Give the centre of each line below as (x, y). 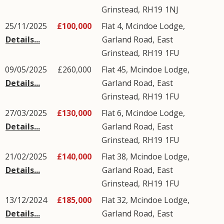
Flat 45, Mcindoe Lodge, (145, 69)
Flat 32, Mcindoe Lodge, (145, 200)
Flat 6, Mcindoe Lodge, (143, 113)
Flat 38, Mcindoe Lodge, (145, 156)
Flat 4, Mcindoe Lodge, (143, 26)
